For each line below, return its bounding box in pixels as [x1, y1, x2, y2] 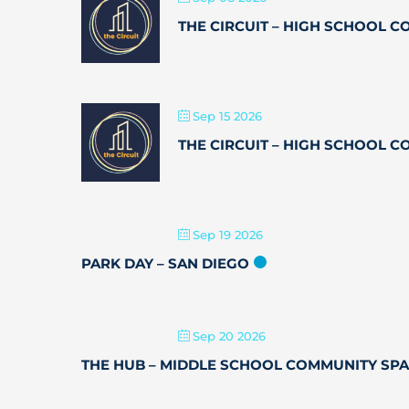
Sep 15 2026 [193, 109, 262, 123]
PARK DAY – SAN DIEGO [81, 255, 249, 272]
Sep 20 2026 [193, 329, 266, 343]
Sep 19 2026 [193, 227, 263, 242]
